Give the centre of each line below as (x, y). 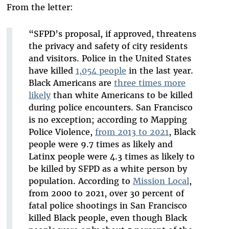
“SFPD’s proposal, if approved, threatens (112, 34)
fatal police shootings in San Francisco (108, 206)
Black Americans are (71, 83)
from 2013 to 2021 (132, 132)
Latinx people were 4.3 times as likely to (111, 157)
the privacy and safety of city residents (108, 46)
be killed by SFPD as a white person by (108, 169)
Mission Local (161, 181)
